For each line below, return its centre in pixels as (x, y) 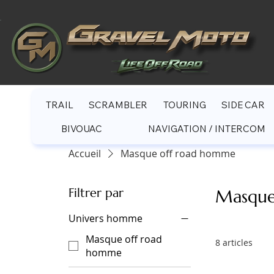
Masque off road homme (178, 154)
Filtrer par (96, 193)
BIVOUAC (81, 129)
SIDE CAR (243, 105)
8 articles (234, 243)
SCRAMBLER (118, 105)
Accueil (85, 154)
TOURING (184, 105)
